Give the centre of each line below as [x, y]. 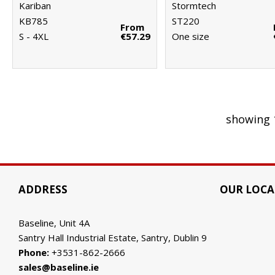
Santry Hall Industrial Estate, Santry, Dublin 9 [113, 238]
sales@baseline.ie [59, 267]
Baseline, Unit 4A [56, 223]
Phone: [34, 252]
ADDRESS [43, 189]
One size [191, 36]
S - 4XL [34, 36]
